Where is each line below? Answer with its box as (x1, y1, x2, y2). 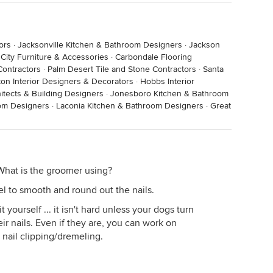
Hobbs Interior (140, 76, 194, 87)
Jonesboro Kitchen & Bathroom (110, 88, 229, 99)
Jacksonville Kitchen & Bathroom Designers (18, 40, 182, 50)
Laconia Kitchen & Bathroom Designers (56, 101, 204, 111)
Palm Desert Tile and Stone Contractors (48, 64, 196, 74)
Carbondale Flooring (115, 52, 192, 62)
